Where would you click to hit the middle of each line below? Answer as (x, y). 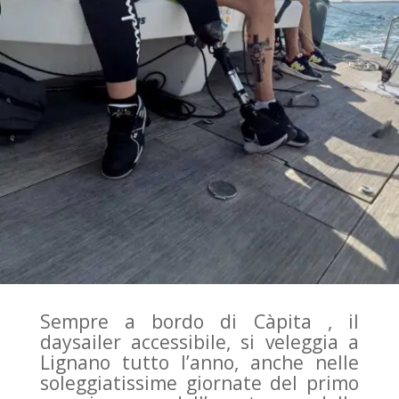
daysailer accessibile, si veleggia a (199, 342)
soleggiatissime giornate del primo (199, 383)
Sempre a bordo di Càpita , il (199, 322)
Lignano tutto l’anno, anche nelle (199, 363)
